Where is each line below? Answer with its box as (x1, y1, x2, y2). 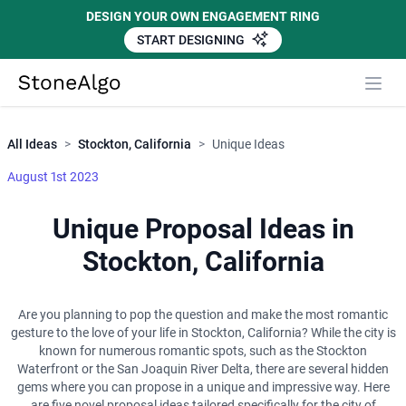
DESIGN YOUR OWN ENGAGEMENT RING (86, 9, 320, 24)
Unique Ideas (212, 137, 285, 152)
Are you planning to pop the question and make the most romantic (18, 307, 388, 323)
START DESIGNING (137, 33, 247, 47)
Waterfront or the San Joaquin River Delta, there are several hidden (17, 362, 389, 377)
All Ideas (7, 137, 57, 152)
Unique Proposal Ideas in (52, 213, 354, 246)
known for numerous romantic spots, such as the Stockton (39, 343, 367, 359)
